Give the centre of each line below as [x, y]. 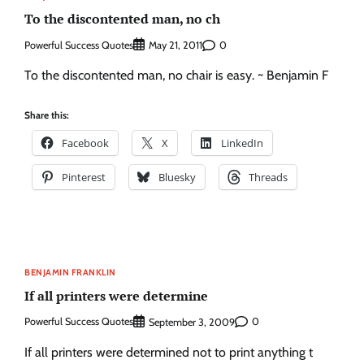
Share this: [47, 115]
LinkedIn [242, 143]
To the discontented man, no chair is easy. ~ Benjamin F [176, 76]
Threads [268, 178]
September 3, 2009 [192, 322]
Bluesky [177, 178]
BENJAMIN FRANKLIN [70, 273]
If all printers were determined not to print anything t [169, 352]
